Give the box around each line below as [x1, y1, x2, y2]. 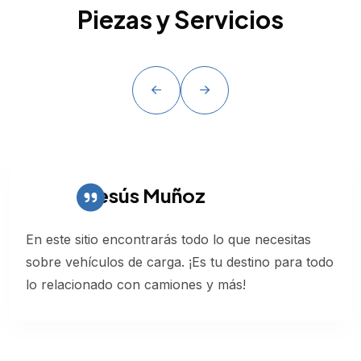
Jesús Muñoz [90, 182, 205, 207]
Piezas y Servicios [77, 3, 284, 35]
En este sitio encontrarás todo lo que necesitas [26, 230, 311, 247]
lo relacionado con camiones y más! [26, 276, 246, 293]
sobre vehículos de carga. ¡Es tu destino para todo [26, 253, 334, 270]
